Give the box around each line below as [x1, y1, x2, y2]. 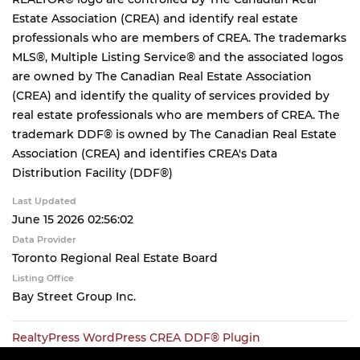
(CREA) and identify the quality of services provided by [12, 88, 329, 103]
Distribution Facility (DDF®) [12, 166, 173, 180]
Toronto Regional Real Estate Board [12, 251, 218, 265]
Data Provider [12, 234, 76, 245]
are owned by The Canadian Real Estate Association [12, 69, 312, 84]
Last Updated [12, 195, 76, 207]
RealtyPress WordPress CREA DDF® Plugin [12, 330, 260, 345]
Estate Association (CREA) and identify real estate [12, 11, 298, 26]
